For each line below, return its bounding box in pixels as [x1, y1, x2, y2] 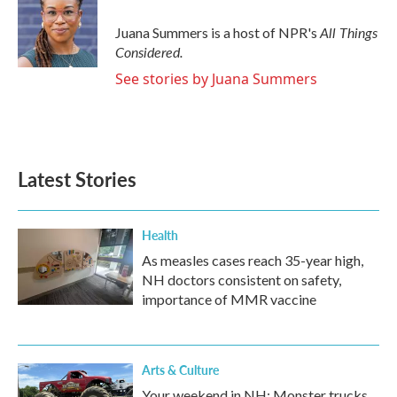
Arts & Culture [142, 361, 219, 378]
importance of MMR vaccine [142, 291, 316, 307]
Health [142, 226, 178, 244]
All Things [320, 22, 378, 43]
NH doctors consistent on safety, [142, 271, 341, 288]
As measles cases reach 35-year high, [142, 252, 363, 269]
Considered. [115, 42, 183, 62]
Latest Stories [18, 165, 136, 193]
